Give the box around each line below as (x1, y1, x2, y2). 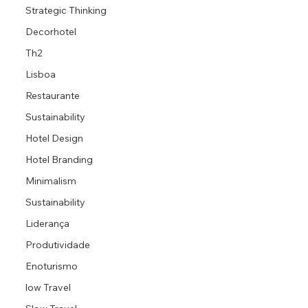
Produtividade (25, 238, 91, 251)
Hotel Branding (25, 153, 93, 166)
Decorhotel (25, 25, 77, 38)
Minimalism (25, 174, 77, 187)
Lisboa (25, 67, 56, 80)
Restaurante (25, 89, 80, 102)
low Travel (25, 280, 71, 294)
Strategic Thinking (25, 3, 107, 16)
